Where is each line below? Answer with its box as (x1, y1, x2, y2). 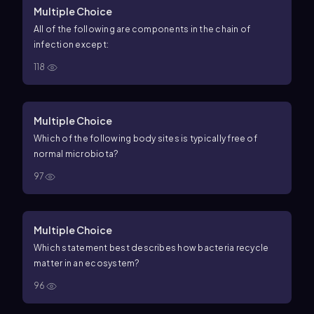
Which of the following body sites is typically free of (34, 133, 257, 144)
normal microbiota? (34, 149, 119, 159)
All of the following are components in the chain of (34, 24, 251, 34)
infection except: (34, 39, 109, 50)
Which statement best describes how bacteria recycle (34, 243, 269, 253)
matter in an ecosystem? (34, 258, 140, 268)
